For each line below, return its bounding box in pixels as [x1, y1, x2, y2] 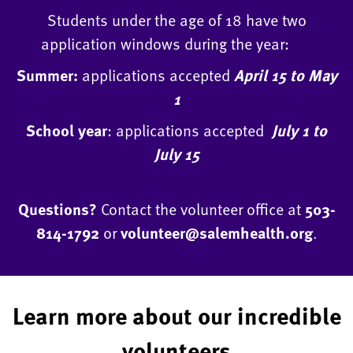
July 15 [154, 142, 199, 166]
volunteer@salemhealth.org [120, 221, 313, 245]
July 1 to [272, 118, 327, 143]
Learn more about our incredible [12, 298, 341, 333]
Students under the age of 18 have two [46, 8, 307, 32]
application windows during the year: [40, 32, 313, 56]
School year [26, 118, 107, 143]
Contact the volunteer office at [100, 197, 305, 221]
